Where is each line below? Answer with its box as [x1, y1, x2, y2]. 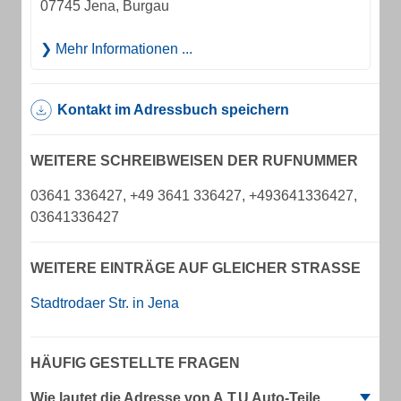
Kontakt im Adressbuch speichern [57, 102, 289, 117]
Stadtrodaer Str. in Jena [30, 295, 179, 311]
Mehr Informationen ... [52, 41, 192, 56]
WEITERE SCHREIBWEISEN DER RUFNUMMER [30, 153, 358, 168]
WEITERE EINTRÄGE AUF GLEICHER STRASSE [30, 260, 351, 276]
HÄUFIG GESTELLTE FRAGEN [30, 355, 240, 371]
